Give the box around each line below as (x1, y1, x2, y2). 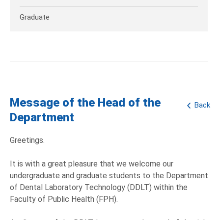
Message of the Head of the (10, 96, 161, 110)
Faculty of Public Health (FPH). (10, 194, 118, 204)
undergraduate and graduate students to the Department (10, 171, 208, 181)
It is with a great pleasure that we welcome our (10, 159, 173, 169)
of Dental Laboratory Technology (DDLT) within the (10, 183, 188, 192)
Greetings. (10, 136, 45, 145)
